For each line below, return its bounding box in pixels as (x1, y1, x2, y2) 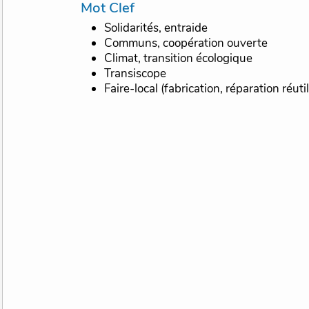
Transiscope (104, 66, 167, 82)
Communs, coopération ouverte (104, 35, 268, 52)
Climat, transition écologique (104, 50, 253, 67)
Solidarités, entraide (104, 20, 208, 37)
